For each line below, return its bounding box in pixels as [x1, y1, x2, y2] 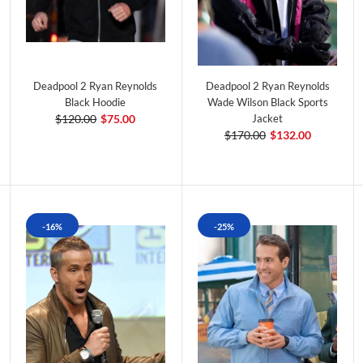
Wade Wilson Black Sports [207, 95, 328, 109]
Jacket [252, 111, 284, 125]
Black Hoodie [65, 95, 126, 109]
